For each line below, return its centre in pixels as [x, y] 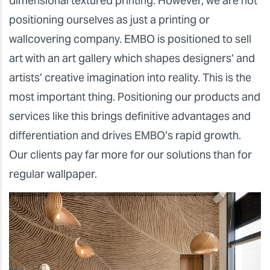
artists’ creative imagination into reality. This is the [130, 78]
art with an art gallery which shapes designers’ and [132, 58]
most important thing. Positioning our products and [135, 97]
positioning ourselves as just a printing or [109, 20]
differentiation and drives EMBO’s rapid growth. [125, 136]
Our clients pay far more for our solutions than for [130, 155]
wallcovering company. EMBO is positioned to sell [130, 39]
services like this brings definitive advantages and [130, 116]
